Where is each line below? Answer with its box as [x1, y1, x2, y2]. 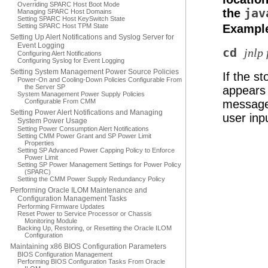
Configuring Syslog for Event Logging [17, 57, 124, 64]
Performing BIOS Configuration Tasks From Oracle [17, 258, 165, 265]
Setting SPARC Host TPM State [17, 22, 108, 29]
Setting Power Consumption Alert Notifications [17, 125, 149, 132]
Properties [25, 139, 54, 147]
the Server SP [25, 83, 65, 90]
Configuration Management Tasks [17, 194, 127, 203]
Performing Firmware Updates [17, 203, 105, 210]
